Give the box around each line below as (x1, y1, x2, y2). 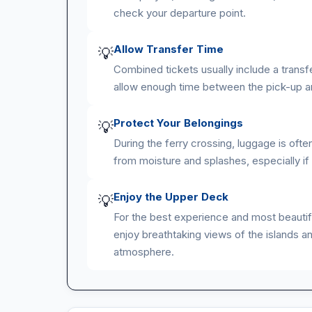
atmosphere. (114, 245, 174, 258)
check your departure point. (114, 6, 246, 19)
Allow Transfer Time (114, 42, 224, 56)
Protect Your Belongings (114, 116, 243, 130)
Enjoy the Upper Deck (114, 190, 228, 203)
